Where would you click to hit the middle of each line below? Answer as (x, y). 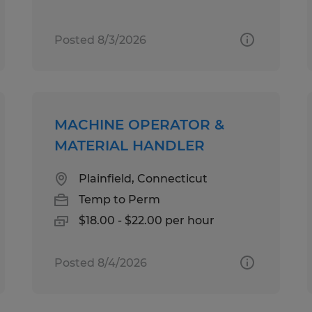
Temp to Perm (120, 199)
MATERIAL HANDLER (130, 145)
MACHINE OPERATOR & (140, 124)
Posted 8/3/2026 (101, 40)
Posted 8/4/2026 (101, 263)
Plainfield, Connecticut (143, 178)
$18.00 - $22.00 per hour (147, 220)
